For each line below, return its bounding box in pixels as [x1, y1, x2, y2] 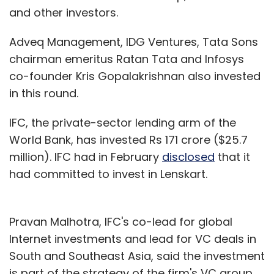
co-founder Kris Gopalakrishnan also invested [9, 68, 261, 84]
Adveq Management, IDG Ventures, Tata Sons [9, 34, 258, 50]
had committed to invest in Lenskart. [9, 166, 207, 182]
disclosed [162, 149, 215, 165]
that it [215, 149, 250, 165]
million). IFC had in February [9, 149, 162, 165]
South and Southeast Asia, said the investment [9, 248, 265, 264]
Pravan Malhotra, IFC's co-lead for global [9, 213, 232, 229]
